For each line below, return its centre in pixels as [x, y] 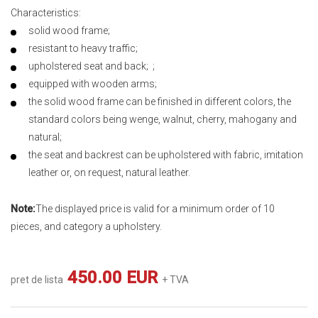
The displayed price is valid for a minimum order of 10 [155, 209]
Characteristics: [46, 13]
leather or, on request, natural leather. [110, 172]
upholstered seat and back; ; [92, 66]
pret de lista [37, 280]
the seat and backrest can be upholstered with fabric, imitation [166, 155]
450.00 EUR [113, 278]
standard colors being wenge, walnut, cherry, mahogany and [163, 119]
